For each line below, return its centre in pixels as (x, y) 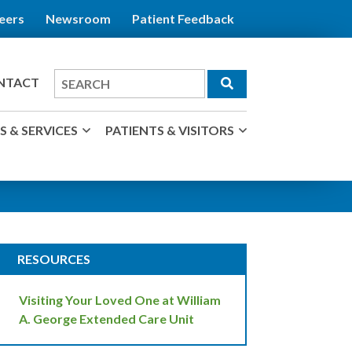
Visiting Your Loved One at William (120, 300)
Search (73, 77)
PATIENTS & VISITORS (170, 130)
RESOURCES (54, 259)
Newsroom (78, 18)
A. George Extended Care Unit (106, 319)
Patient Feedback (183, 18)
